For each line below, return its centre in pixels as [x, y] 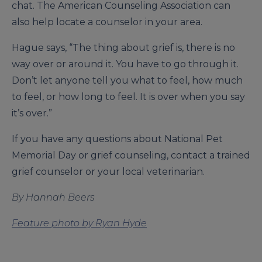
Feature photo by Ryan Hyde [79, 223]
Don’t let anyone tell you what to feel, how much [127, 81]
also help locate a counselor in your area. [107, 22]
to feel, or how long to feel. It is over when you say [128, 97]
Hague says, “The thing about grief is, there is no [123, 48]
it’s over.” [32, 113]
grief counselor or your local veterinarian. [108, 172]
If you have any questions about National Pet [117, 139]
